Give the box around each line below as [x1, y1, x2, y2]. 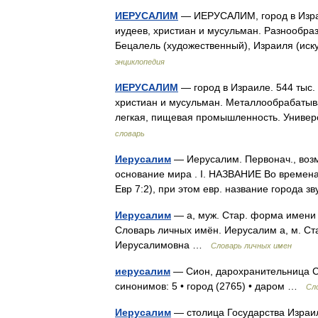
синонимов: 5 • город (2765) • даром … [115, 280, 306, 292]
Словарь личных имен [211, 241, 292, 250]
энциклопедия [115, 57, 165, 66]
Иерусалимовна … [115, 239, 211, 251]
